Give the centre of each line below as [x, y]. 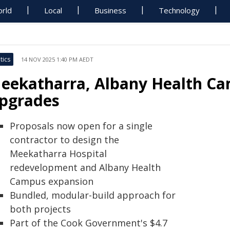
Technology [179, 10]
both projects [40, 209]
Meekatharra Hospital [58, 154]
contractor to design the [64, 140]
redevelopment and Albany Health [85, 167]
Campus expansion [52, 181]
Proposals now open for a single [81, 126]
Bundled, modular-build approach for [93, 195]
